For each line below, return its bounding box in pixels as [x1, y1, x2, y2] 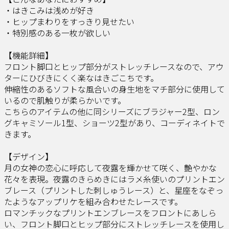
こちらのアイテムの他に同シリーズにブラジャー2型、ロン [4, 105, 220, 118]
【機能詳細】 [4, 49, 53, 61]
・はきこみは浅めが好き [4, 4, 94, 16]
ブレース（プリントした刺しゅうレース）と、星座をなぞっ [4, 184, 223, 196]
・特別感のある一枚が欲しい [4, 26, 110, 39]
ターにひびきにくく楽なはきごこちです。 [4, 71, 158, 84]
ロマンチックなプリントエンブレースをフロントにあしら [4, 206, 216, 219]
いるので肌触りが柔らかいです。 [4, 94, 126, 106]
